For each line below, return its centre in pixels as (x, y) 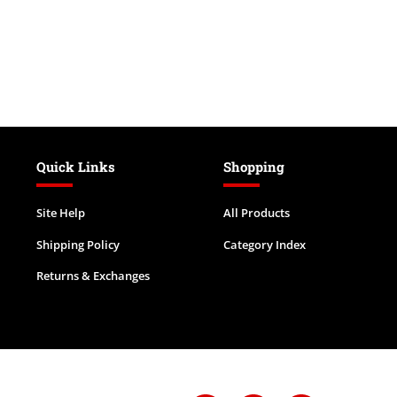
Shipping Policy (78, 244)
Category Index (264, 244)
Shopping (253, 167)
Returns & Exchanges (93, 276)
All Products (256, 213)
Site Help (60, 213)
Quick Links (75, 167)
